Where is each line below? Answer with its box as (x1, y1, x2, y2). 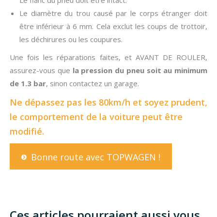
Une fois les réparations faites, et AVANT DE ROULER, (10, 52, 207, 62)
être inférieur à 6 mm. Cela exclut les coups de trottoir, (19, 21, 207, 31)
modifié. (10, 125, 44, 137)
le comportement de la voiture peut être (10, 110, 183, 123)
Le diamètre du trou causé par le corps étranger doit (19, 8, 207, 18)
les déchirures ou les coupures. (19, 34, 123, 44)
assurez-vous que (10, 65, 73, 75)
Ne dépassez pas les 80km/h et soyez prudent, (10, 96, 207, 108)
